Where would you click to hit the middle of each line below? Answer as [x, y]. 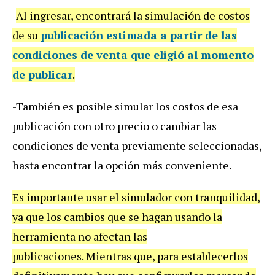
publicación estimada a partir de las [139, 35]
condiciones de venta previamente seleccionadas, [137, 145]
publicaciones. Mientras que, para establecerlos [130, 256]
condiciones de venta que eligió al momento [133, 54]
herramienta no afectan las [80, 236]
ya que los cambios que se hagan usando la [117, 216]
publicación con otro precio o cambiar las [114, 126]
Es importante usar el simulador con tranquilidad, [136, 197]
